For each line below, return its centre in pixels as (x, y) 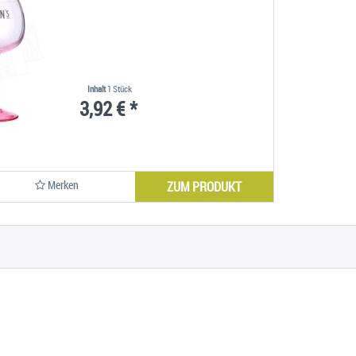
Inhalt (98, 89)
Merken (63, 185)
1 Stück (120, 89)
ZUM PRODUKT (205, 187)
